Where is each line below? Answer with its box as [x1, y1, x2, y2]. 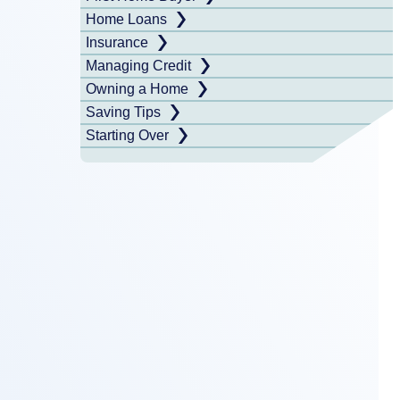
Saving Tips [86, 104, 161, 120]
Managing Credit [86, 58, 191, 73]
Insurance [86, 35, 148, 50]
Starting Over [86, 128, 169, 143]
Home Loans [86, 12, 167, 27]
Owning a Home [86, 81, 188, 96]
